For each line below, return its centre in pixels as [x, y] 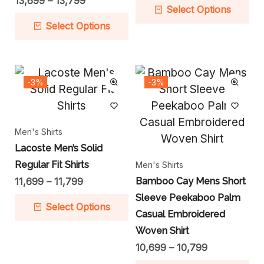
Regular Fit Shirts [52, 165]
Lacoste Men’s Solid [59, 148]
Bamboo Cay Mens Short [190, 181]
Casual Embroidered [180, 214]
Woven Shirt [162, 231]
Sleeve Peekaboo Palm [188, 198]
